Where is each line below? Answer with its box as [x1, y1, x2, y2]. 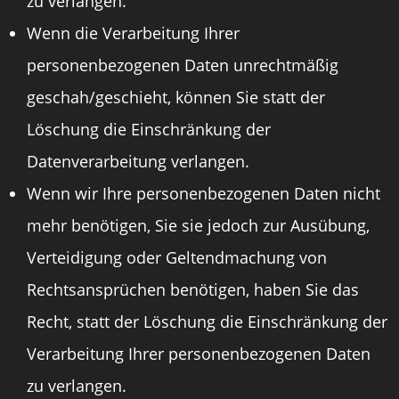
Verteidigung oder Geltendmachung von [27, 247, 327, 268]
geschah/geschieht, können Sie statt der [27, 86, 325, 108]
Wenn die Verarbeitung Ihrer [27, 22, 240, 44]
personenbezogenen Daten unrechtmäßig [27, 54, 338, 76]
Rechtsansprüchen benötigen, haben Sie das [27, 279, 359, 300]
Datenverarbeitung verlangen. [27, 151, 249, 172]
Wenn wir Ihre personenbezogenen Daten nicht [27, 183, 380, 204]
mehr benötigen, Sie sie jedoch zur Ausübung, [27, 215, 370, 236]
